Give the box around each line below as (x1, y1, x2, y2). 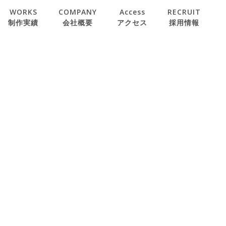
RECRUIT (167, 7, 201, 17)
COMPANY (59, 7, 97, 17)
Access (119, 7, 145, 17)
